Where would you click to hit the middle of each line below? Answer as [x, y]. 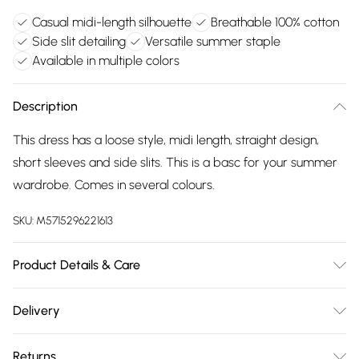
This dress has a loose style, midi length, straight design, [166, 140]
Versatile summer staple [213, 41]
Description [45, 106]
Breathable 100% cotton [275, 22]
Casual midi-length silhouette [112, 22]
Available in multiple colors [106, 61]
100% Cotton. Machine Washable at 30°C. [123, 298]
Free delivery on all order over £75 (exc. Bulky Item [155, 343]
